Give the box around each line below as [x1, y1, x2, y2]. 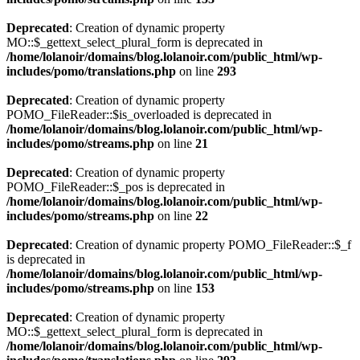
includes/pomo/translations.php [6, 64, 176, 78]
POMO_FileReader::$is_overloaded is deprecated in [6, 108, 272, 121]
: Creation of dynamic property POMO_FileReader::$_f [69, 238, 351, 252]
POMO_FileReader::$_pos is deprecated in [6, 180, 225, 194]
